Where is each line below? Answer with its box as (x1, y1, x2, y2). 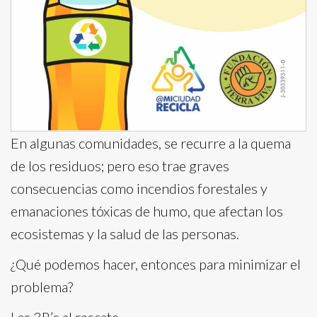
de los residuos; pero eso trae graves (11, 157, 229, 174)
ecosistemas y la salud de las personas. (11, 225, 239, 242)
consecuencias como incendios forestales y (11, 180, 267, 197)
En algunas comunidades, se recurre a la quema (11, 134, 291, 151)
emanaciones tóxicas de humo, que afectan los (11, 202, 283, 219)
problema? (11, 278, 73, 295)
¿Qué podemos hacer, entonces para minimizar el (11, 255, 301, 272)
